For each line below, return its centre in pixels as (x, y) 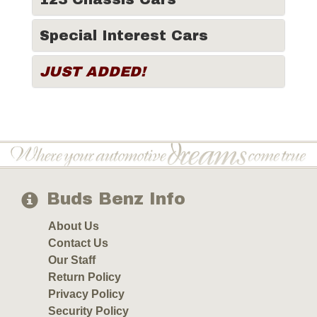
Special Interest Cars (124, 35)
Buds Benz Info (116, 199)
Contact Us (78, 243)
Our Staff (72, 260)
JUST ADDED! (93, 71)
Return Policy (85, 277)
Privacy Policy (86, 294)
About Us (74, 226)
